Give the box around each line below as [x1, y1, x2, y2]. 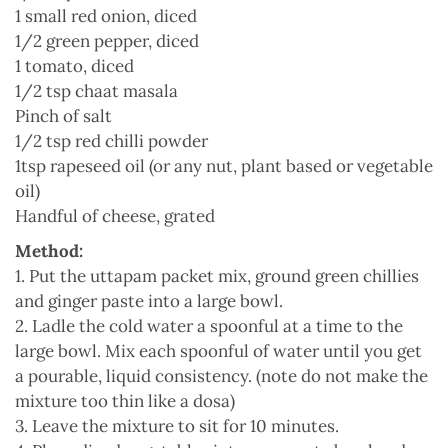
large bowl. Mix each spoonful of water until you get [15, 340, 422, 363]
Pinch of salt [15, 105, 112, 128]
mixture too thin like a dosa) [15, 390, 235, 413]
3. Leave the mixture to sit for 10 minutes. [15, 415, 339, 438]
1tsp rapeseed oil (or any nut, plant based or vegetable [15, 155, 433, 178]
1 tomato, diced [15, 55, 134, 78]
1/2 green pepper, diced [15, 30, 199, 53]
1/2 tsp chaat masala [15, 80, 178, 103]
